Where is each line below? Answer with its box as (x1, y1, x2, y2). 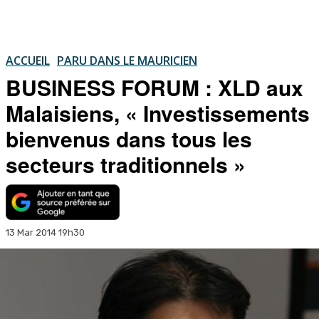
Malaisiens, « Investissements (6, 97, 310, 128)
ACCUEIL (6, 52, 50, 68)
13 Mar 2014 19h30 (6, 226, 85, 238)
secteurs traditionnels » (6, 148, 246, 179)
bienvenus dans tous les (6, 122, 252, 154)
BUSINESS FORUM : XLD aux (6, 71, 303, 103)
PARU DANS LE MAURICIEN (57, 52, 197, 68)
